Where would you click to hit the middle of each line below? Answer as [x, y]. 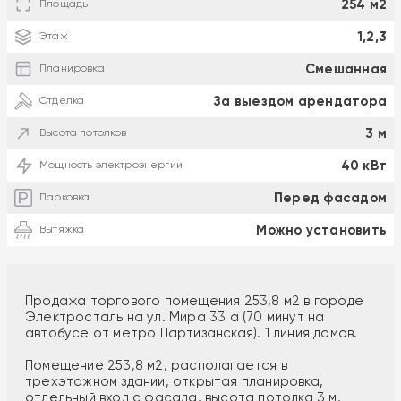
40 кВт [363, 165]
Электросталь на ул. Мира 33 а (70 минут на [175, 316]
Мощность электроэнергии [111, 165]
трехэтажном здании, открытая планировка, [175, 381]
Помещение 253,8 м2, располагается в [156, 365]
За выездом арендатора [301, 101]
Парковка [65, 197]
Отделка [62, 101]
